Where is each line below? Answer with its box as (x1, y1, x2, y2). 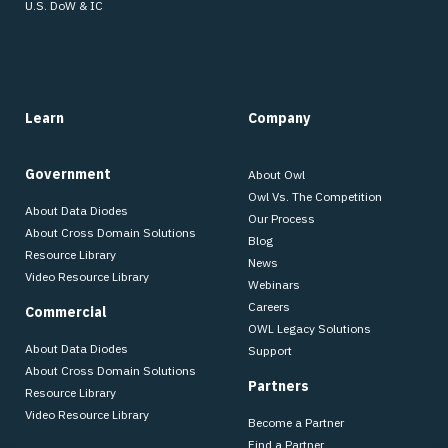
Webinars (248, 276, 300, 292)
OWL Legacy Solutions (248, 320, 371, 336)
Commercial (25, 302, 107, 321)
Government (25, 164, 111, 183)
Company (248, 108, 310, 127)
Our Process (248, 210, 315, 226)
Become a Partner (248, 414, 344, 430)
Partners (248, 376, 309, 395)
